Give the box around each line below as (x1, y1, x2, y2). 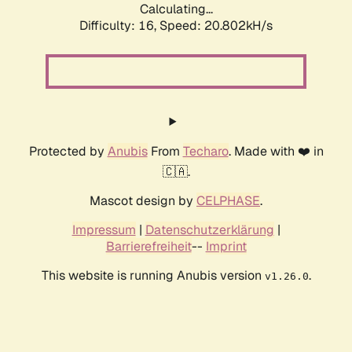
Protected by (28, 143, 108, 160)
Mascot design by (90, 192, 196, 210)
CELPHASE (196, 192, 260, 210)
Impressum (71, 222, 136, 239)
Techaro (182, 143, 229, 160)
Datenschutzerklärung (145, 222, 274, 239)
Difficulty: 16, (79, 17, 159, 35)
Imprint (205, 238, 247, 255)
